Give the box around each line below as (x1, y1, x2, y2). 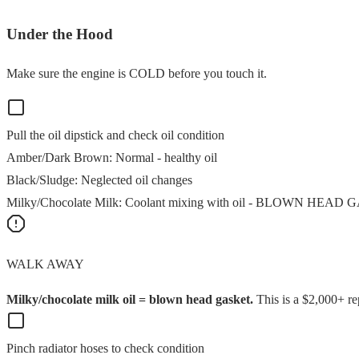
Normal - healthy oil (115, 151, 217, 164)
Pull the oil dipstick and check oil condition (6, 128, 224, 142)
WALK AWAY (6, 257, 84, 271)
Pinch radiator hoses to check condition (6, 341, 204, 355)
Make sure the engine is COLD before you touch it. (6, 67, 267, 80)
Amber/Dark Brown (6, 151, 109, 164)
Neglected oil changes (81, 173, 192, 187)
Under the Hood (6, 26, 113, 43)
